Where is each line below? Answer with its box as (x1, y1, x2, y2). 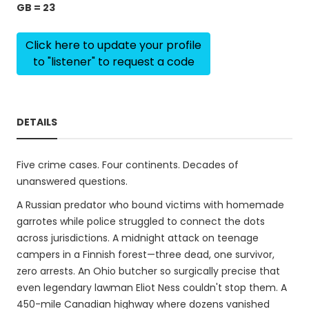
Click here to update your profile (26, 37, 201, 53)
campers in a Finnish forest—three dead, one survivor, (17, 248, 275, 261)
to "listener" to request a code (32, 54, 195, 70)
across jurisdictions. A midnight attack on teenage (17, 231, 259, 245)
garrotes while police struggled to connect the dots (17, 215, 265, 228)
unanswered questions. (17, 175, 128, 188)
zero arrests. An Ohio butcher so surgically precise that (17, 264, 280, 278)
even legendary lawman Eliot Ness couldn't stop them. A (17, 281, 287, 295)
